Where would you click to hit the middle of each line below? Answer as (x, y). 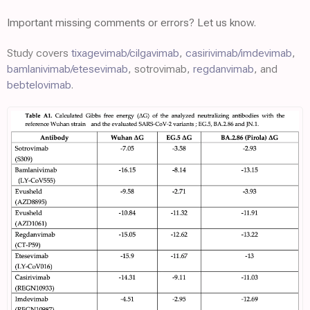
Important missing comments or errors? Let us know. (131, 22)
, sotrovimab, (161, 69)
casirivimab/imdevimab (239, 53)
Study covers (39, 53)
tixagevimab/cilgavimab (125, 53)
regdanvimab (224, 69)
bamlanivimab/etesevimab (67, 69)
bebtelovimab (39, 85)
